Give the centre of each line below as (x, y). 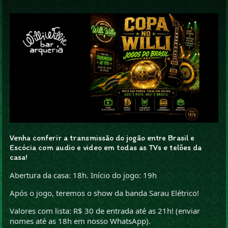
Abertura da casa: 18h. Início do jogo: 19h (83, 175)
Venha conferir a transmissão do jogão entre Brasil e (102, 137)
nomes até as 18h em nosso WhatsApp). (80, 221)
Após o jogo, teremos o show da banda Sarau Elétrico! (105, 193)
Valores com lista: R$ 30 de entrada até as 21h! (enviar (105, 210)
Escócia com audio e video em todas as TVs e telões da (106, 147)
